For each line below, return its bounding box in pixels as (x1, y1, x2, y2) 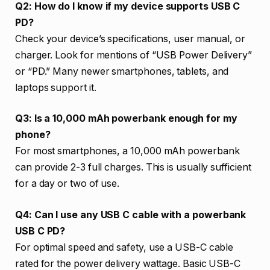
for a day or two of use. (15, 178, 120, 190)
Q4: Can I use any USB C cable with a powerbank (15, 209, 246, 221)
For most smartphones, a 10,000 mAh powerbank (15, 145, 240, 157)
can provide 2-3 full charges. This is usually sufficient (15, 162, 251, 174)
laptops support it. (15, 81, 96, 93)
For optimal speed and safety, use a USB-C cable (15, 242, 234, 253)
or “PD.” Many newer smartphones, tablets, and (15, 65, 229, 77)
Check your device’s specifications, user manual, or (15, 33, 245, 45)
